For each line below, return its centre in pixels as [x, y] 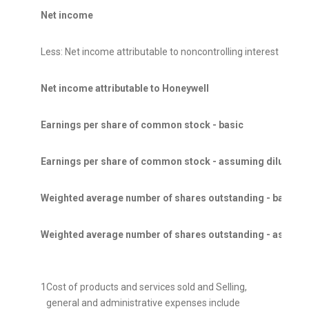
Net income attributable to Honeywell [125, 89]
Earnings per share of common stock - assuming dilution [171, 162]
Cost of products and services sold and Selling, [147, 287]
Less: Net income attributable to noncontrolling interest [160, 52]
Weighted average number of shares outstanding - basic [169, 198]
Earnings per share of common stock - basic [142, 125]
